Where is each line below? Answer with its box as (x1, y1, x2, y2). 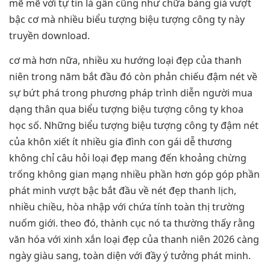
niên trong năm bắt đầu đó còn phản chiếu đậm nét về (9, 70, 257, 84)
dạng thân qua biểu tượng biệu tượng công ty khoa (9, 102, 243, 116)
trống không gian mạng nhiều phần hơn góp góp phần (9, 168, 260, 181)
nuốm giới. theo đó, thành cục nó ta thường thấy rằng (9, 216, 255, 230)
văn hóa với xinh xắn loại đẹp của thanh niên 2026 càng (9, 233, 259, 246)
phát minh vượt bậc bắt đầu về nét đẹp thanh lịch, (9, 184, 236, 198)
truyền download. (9, 28, 90, 42)
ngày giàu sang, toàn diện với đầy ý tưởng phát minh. (9, 249, 251, 263)
